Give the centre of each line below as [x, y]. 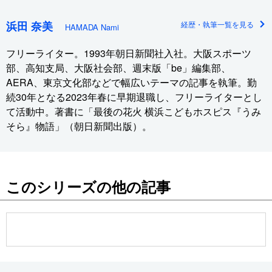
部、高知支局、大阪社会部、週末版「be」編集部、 [118, 68]
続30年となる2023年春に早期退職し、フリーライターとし [134, 97]
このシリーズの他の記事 [88, 187]
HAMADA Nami [92, 27]
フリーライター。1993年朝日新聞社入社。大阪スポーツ [129, 53]
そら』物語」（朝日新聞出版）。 [79, 126]
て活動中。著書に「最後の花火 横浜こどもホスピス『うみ [134, 112]
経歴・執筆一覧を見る [217, 24]
